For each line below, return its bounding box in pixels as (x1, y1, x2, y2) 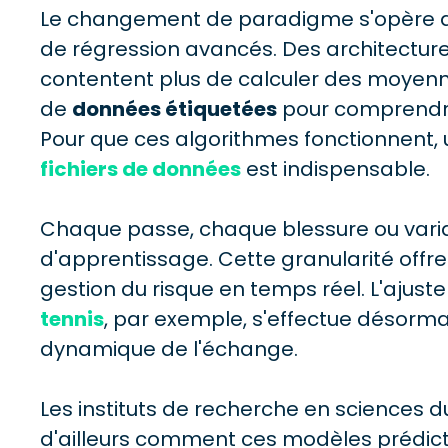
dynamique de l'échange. (40, 335, 298, 364)
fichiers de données (40, 155, 241, 184)
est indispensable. (241, 155, 430, 184)
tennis (40, 305, 104, 334)
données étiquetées (72, 95, 277, 124)
